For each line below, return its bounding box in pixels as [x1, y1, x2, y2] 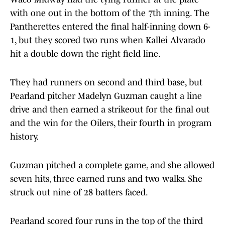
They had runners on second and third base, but [10, 77, 202, 88]
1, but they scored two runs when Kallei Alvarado [10, 35, 205, 46]
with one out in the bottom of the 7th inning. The [10, 8, 209, 19]
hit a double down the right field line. [10, 49, 161, 59]
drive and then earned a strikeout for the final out [10, 104, 209, 115]
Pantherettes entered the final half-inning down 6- [10, 22, 210, 32]
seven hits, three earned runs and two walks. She [10, 174, 202, 184]
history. [10, 132, 39, 142]
